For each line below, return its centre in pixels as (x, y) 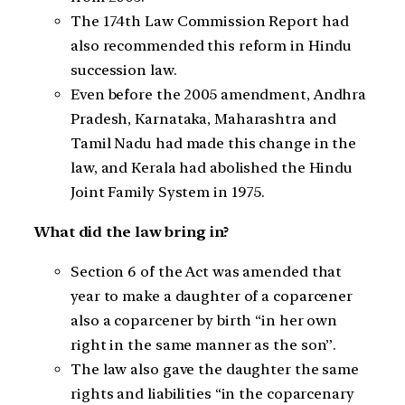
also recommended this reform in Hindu (212, 45)
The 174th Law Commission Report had (210, 21)
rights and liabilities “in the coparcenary (212, 394)
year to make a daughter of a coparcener (212, 297)
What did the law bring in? (132, 231)
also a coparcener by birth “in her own (204, 321)
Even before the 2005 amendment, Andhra (219, 94)
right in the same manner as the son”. (204, 345)
